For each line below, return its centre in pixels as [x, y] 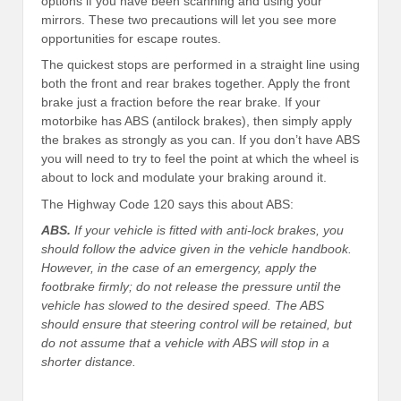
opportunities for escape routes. [131, 38]
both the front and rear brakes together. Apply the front [196, 84]
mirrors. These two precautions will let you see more [189, 20]
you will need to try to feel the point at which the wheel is [200, 159]
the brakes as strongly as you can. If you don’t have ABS [200, 140]
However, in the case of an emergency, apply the [179, 268]
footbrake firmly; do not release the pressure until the [191, 287]
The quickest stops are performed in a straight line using [200, 65]
